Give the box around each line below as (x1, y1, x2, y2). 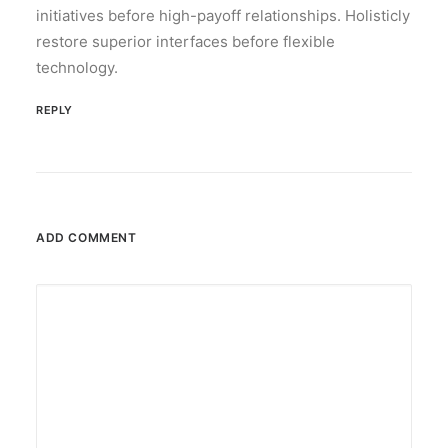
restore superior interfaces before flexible (36, 32, 335, 51)
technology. (36, 58, 118, 77)
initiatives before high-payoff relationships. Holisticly (36, 6, 410, 25)
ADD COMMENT (36, 230, 137, 245)
